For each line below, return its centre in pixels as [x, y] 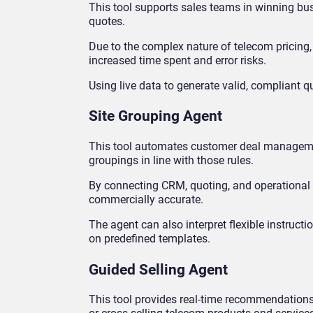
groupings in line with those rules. [171, 161]
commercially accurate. [146, 200]
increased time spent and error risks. [177, 60]
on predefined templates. [150, 239]
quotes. [107, 21]
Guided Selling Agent [158, 269]
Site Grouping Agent [155, 116]
